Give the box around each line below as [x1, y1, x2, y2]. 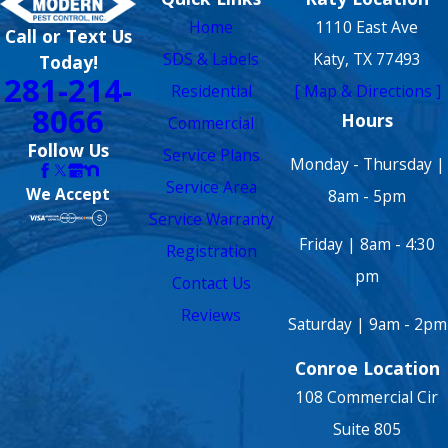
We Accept [26, 183, 111, 206]
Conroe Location [294, 356, 440, 381]
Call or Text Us [4, 23, 132, 48]
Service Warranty [148, 207, 274, 230]
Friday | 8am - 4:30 [299, 232, 436, 255]
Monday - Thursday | [289, 153, 445, 176]
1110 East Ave [316, 15, 419, 38]
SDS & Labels [163, 47, 260, 70]
